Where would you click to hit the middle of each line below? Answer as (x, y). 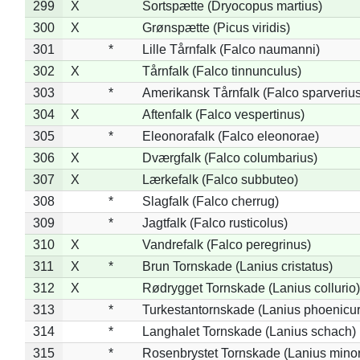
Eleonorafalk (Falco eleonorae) (230, 136)
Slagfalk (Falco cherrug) (210, 201)
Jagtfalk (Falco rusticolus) (215, 223)
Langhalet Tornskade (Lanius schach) (249, 331)
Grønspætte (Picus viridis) (216, 27)
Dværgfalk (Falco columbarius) (229, 157)
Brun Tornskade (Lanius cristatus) (237, 266)
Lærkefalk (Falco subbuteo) (220, 179)
